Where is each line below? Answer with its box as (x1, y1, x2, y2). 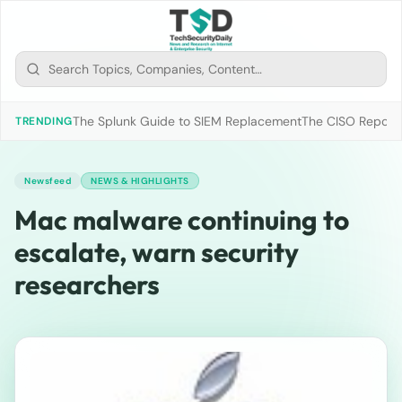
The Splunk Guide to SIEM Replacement (72, 113, 301, 129)
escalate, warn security (14, 235, 299, 269)
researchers (14, 267, 160, 301)
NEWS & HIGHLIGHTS (91, 175, 189, 187)
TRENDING (15, 114, 73, 128)
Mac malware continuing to (14, 203, 349, 237)
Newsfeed (24, 175, 71, 187)
